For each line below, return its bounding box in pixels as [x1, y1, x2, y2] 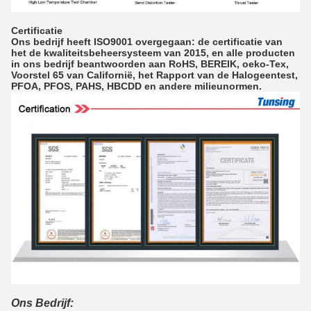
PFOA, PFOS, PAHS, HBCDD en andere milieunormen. [11, 81, 262, 92]
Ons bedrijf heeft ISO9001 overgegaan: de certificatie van [11, 36, 283, 48]
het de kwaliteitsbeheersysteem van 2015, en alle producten [11, 47, 295, 59]
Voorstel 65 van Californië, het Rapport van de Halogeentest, [11, 69, 298, 81]
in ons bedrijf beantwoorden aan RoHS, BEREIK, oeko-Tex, [11, 58, 289, 70]
